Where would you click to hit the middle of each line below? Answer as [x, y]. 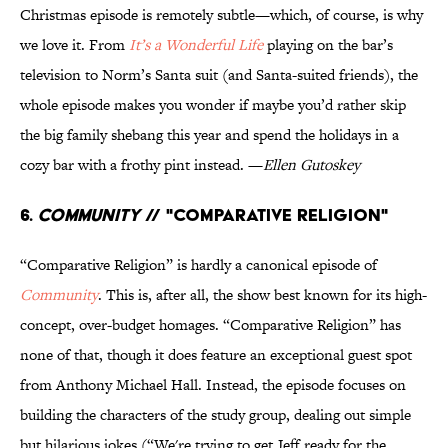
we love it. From [74, 45]
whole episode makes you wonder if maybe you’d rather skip [213, 105]
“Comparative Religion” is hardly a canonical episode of [198, 265]
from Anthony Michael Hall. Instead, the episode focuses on [213, 385]
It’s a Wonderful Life [196, 45]
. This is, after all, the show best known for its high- [262, 295]
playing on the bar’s [328, 45]
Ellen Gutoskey [311, 165]
